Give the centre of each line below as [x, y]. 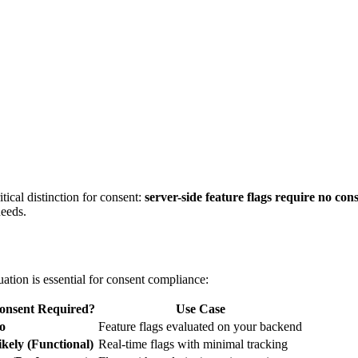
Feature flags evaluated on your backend [200, 327]
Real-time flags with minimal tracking [193, 344]
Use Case [200, 309]
